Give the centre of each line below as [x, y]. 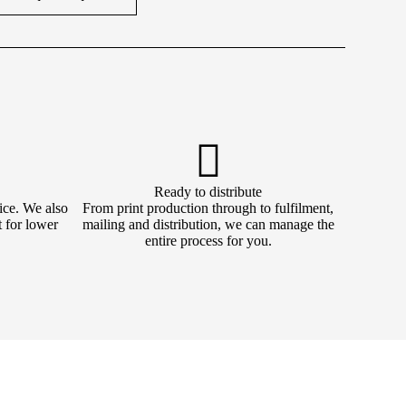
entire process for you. [208, 241]
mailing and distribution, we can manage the [208, 224]
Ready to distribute [208, 192]
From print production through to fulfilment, [208, 208]
